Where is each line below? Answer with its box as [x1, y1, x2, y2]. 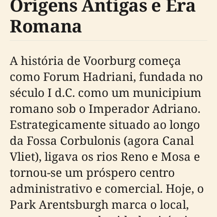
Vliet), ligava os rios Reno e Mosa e [10, 148, 200, 165]
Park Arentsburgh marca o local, [10, 196, 189, 213]
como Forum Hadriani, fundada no [10, 68, 203, 85]
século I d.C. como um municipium [10, 84, 201, 101]
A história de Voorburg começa [10, 52, 181, 69]
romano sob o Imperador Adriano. [10, 100, 201, 117]
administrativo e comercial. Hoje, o [10, 180, 204, 197]
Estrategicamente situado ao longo [10, 116, 200, 133]
